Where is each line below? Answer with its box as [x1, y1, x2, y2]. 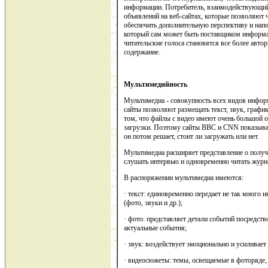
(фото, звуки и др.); [124, 199, 182, 208]
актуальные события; [124, 224, 187, 233]
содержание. [124, 48, 160, 57]
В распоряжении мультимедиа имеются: [124, 173, 243, 182]
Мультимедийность [124, 80, 187, 89]
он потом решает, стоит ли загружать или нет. [124, 132, 259, 141]
